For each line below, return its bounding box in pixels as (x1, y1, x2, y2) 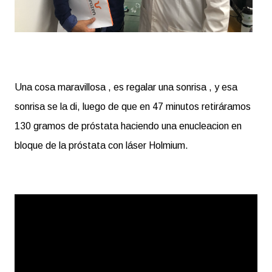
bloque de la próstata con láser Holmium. (15, 140, 188, 151)
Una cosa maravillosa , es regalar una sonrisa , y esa (15, 82, 237, 93)
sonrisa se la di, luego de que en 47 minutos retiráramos (15, 101, 251, 112)
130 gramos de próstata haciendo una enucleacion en (15, 121, 242, 132)
